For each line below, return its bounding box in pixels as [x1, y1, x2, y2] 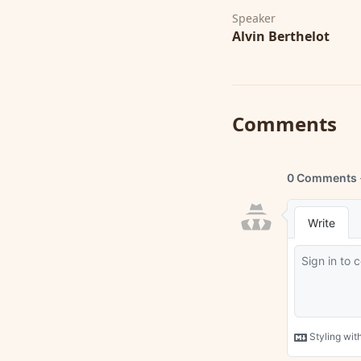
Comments [232, 110, 337, 137]
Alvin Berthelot [232, 27, 330, 45]
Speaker [232, 10, 276, 26]
